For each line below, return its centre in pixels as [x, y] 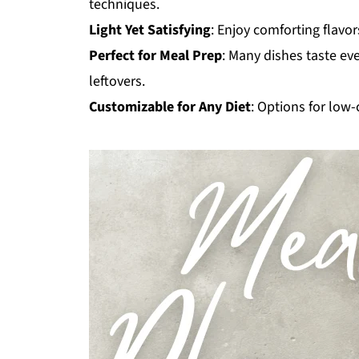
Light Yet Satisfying [150, 30]
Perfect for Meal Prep [155, 55]
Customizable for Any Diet [170, 107]
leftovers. [117, 81]
